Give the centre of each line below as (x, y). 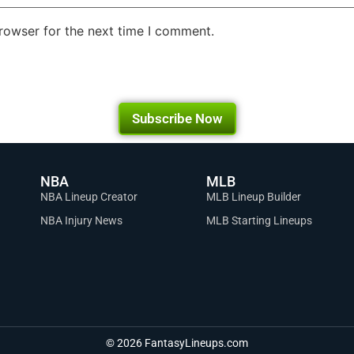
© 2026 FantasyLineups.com (177, 343)
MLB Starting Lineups (259, 220)
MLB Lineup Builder (253, 196)
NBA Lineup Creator (88, 196)
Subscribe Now (177, 118)
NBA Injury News (81, 220)
